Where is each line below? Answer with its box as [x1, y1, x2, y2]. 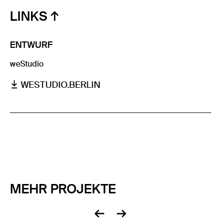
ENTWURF [10, 38, 52, 51]
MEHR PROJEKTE [10, 180, 116, 197]
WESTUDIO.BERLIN [20, 78, 101, 91]
